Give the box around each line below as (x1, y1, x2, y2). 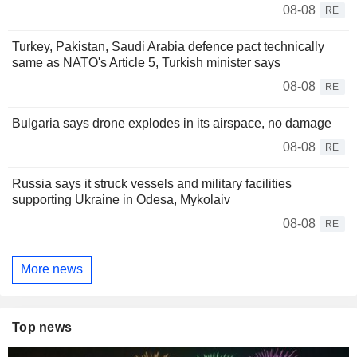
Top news (12, 320, 73, 335)
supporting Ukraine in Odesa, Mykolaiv (12, 192, 230, 206)
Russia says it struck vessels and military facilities (12, 176, 292, 190)
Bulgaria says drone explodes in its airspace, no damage (12, 116, 331, 130)
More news (21, 262, 83, 277)
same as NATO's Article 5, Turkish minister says (12, 55, 280, 69)
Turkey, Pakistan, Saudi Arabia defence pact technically (12, 39, 324, 53)
